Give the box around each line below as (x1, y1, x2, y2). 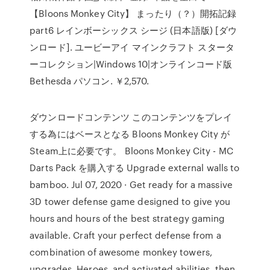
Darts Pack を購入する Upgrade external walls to (30, 161, 240, 174)
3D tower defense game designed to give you (30, 195, 231, 208)
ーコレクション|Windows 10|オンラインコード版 (30, 57, 233, 71)
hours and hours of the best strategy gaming (30, 212, 225, 225)
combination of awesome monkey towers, (30, 245, 212, 259)
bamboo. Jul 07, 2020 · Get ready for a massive (30, 178, 233, 191)
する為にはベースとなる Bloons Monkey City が (30, 127, 230, 140)
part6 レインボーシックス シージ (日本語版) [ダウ (30, 24, 237, 37)
